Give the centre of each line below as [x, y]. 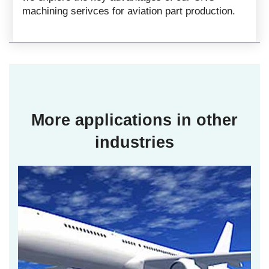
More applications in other [134, 120]
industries [134, 142]
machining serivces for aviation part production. [129, 11]
